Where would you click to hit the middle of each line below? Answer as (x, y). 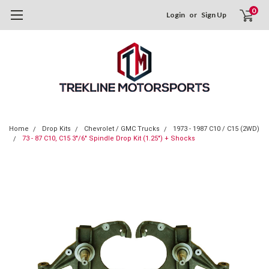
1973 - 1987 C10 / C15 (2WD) (216, 129)
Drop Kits (56, 129)
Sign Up (214, 15)
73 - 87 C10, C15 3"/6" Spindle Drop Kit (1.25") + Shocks (109, 138)
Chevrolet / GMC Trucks (122, 129)
